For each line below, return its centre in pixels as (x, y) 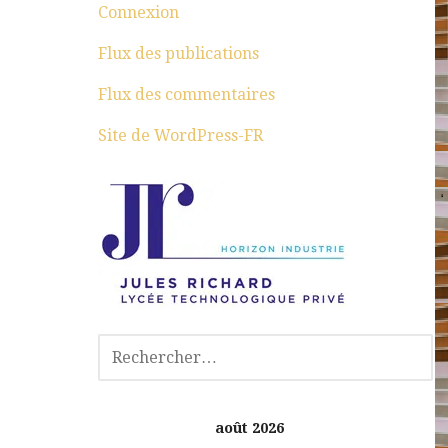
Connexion (139, 12)
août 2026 (249, 427)
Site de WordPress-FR (181, 135)
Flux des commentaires (187, 94)
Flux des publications (179, 53)
